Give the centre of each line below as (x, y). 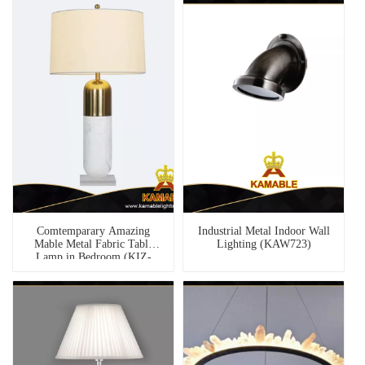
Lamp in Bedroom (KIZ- (93, 257)
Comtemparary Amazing (93, 231)
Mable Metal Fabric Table (93, 244)
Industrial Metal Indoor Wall (264, 231)
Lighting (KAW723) (264, 244)
